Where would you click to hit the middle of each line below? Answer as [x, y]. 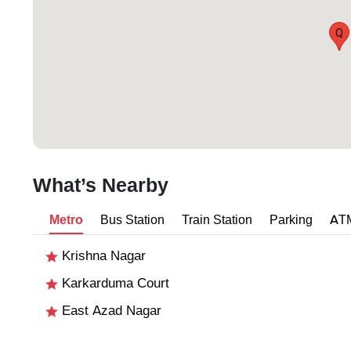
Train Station [217, 220]
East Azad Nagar [110, 311]
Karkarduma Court [114, 284]
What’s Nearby [101, 186]
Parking [291, 220]
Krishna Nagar [102, 256]
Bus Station [132, 220]
